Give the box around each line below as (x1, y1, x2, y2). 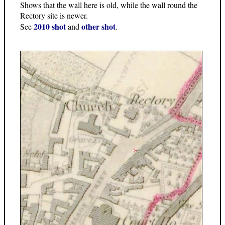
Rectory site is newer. (20, 10, 88, 21)
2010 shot (34, 21, 68, 33)
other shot (81, 21, 116, 33)
